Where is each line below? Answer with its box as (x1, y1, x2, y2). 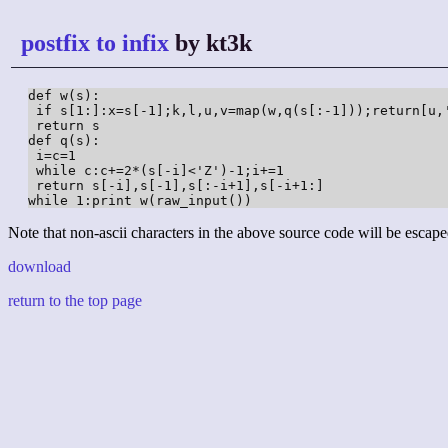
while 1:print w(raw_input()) (28, 193, 252, 209)
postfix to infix (21, 30, 169, 56)
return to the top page (8, 292, 142, 310)
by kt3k (169, 30, 252, 56)
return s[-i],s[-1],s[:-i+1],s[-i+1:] (28, 178, 324, 194)
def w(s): (28, 88, 100, 104)
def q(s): (28, 133, 100, 149)
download (8, 258, 71, 276)
